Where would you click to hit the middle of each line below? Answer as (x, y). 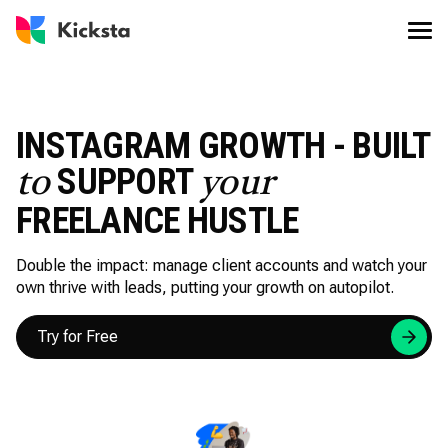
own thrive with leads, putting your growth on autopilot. (205, 287)
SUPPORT (125, 182)
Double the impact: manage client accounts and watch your (221, 265)
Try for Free (77, 336)
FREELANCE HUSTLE (157, 221)
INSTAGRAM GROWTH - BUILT (223, 146)
